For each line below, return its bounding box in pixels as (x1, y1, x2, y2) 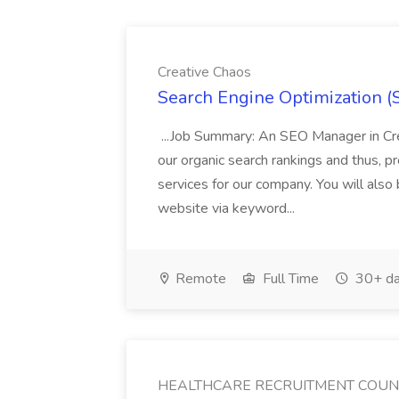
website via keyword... (158, 199, 298, 218)
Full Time (259, 269, 319, 289)
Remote (172, 269, 226, 289)
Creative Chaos (158, 62, 251, 82)
